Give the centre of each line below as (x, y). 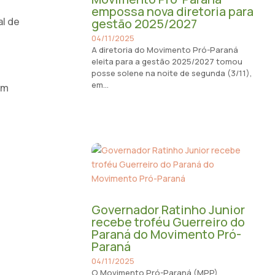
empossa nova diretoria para (172, 11)
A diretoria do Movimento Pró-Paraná (165, 49)
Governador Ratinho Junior (168, 209)
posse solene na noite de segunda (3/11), (172, 73)
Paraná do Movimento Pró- (166, 234)
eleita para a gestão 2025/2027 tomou (167, 61)
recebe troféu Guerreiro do (168, 222)
